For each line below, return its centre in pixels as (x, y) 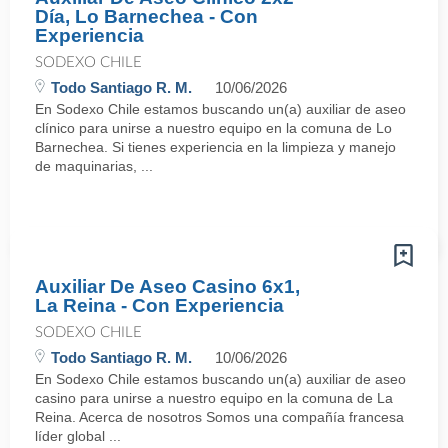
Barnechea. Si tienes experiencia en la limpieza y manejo (215, 147)
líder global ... (78, 436)
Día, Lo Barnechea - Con (146, 16)
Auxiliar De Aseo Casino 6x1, (167, 286)
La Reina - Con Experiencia (159, 305)
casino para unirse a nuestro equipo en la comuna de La (214, 398)
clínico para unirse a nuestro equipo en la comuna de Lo (213, 128)
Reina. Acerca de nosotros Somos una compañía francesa (219, 417)
